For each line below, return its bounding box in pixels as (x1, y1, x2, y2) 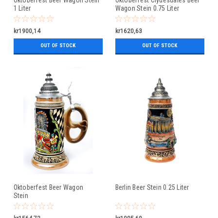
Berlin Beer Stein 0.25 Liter (115, 183, 189, 191)
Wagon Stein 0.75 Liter (115, 4, 179, 12)
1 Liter (13, 4, 31, 12)
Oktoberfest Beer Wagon (13, 183, 83, 191)
